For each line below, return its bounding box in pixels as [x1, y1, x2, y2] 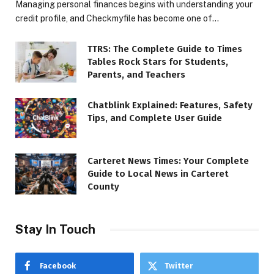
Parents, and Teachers [87, 69, 185, 81]
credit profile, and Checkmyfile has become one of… [15, 13, 219, 24]
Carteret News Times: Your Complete [87, 155, 249, 167]
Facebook [40, 261, 76, 271]
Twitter [165, 261, 193, 271]
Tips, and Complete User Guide [87, 112, 222, 124]
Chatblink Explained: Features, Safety [87, 99, 253, 111]
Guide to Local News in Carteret [87, 168, 229, 180]
